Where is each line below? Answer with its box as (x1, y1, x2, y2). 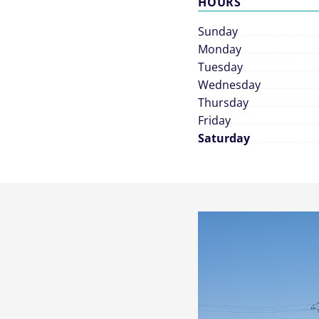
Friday (198, 113, 231, 128)
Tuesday (198, 59, 243, 75)
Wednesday (198, 77, 261, 93)
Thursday (198, 95, 249, 110)
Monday (198, 41, 241, 57)
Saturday (198, 130, 250, 146)
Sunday (198, 23, 238, 39)
